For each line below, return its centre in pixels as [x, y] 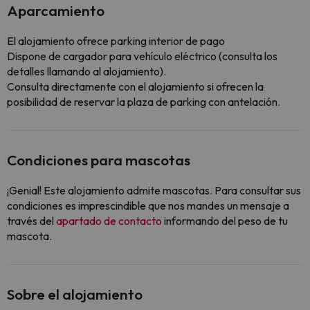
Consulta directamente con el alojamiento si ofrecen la [135, 87]
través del [31, 221]
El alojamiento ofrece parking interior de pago [116, 41]
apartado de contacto [110, 221]
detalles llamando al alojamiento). [86, 72]
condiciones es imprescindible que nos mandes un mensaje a [148, 206]
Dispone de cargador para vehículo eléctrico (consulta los [142, 56]
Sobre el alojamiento [75, 294]
